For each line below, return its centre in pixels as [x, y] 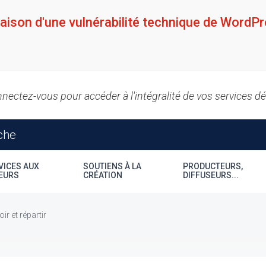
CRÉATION [102, 175]
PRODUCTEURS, [213, 167]
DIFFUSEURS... [211, 175]
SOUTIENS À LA [112, 167]
